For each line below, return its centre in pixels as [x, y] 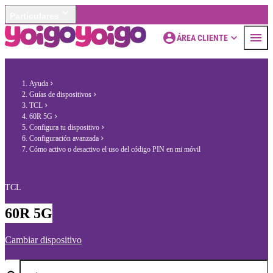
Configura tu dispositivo [64, 127]
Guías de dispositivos [60, 94]
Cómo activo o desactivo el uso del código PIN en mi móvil [115, 149]
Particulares [34, 16]
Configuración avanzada [64, 138]
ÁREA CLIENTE [202, 38]
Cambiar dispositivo [43, 240]
